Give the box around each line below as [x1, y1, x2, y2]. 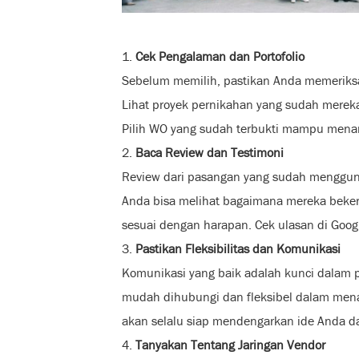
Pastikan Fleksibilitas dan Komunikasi [135, 240, 341, 256]
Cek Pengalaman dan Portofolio [135, 48, 305, 64]
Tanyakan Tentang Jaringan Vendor [135, 337, 325, 353]
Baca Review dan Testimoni [135, 144, 284, 160]
